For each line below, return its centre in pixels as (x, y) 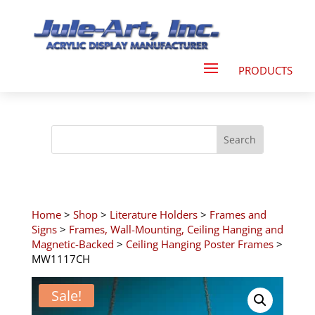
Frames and (238, 214)
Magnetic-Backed (72, 244)
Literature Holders (153, 214)
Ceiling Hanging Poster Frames (199, 244)
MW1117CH (60, 258)
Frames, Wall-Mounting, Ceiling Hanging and (176, 229)
